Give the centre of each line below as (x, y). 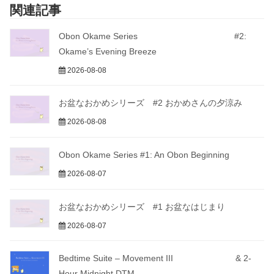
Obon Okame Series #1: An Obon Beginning (144, 154)
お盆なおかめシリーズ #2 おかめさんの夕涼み (150, 102)
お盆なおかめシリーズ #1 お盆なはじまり (142, 206)
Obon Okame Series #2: (153, 36)
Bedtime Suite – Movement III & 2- (155, 258)
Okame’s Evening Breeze (108, 51)
